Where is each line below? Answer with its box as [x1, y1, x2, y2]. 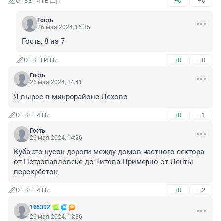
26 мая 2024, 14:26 [30, 134, 82, 142]
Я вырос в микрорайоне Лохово [14, 92, 128, 102]
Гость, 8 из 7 [22, 37, 65, 46]
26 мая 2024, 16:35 [37, 24, 90, 31]
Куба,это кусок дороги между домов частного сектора [14, 147, 204, 157]
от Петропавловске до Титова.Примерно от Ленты [14, 157, 193, 167]
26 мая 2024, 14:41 [30, 79, 82, 86]
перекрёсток [14, 167, 58, 177]
